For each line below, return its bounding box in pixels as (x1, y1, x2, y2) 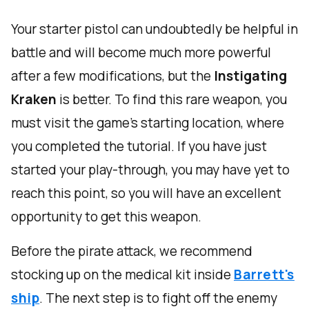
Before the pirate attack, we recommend (11, 242, 252, 261)
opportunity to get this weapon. (11, 208, 201, 226)
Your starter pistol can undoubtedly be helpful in (11, 20, 298, 39)
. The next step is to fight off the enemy (39, 289, 278, 308)
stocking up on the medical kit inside (11, 266, 234, 284)
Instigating (214, 67, 287, 86)
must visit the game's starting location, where (11, 114, 284, 132)
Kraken (11, 90, 57, 109)
